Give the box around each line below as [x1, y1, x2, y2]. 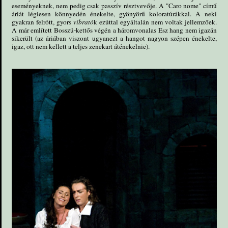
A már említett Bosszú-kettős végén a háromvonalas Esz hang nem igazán [12, 25, 217, 35]
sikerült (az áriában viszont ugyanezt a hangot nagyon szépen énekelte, [12, 33, 217, 43]
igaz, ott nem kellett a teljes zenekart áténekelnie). [12, 41, 150, 51]
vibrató [73, 17, 94, 26]
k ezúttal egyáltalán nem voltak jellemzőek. [94, 17, 217, 26]
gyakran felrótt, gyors [12, 17, 74, 26]
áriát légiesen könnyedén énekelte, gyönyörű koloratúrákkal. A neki [12, 9, 217, 18]
